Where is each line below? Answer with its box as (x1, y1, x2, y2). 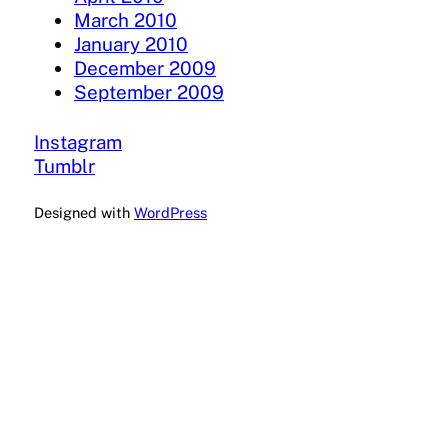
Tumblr (34, 155, 95, 178)
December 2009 (74, 57, 216, 80)
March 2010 (74, 9, 177, 32)
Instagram (34, 131, 122, 154)
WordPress (134, 204, 207, 222)
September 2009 (74, 81, 224, 104)
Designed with (34, 204, 134, 222)
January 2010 (74, 33, 188, 56)
